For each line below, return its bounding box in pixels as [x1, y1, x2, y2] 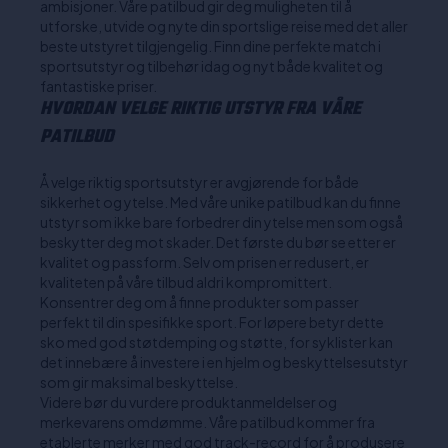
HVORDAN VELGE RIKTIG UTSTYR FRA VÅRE [40, 95, 361, 124]
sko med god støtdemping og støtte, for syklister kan [40, 333, 393, 351]
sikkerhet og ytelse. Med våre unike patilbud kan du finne [40, 193, 401, 211]
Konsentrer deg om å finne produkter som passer [40, 293, 359, 311]
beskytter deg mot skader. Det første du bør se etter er [40, 233, 396, 251]
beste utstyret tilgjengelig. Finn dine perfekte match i [40, 37, 381, 55]
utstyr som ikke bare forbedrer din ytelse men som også [40, 213, 403, 231]
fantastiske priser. [40, 77, 157, 95]
